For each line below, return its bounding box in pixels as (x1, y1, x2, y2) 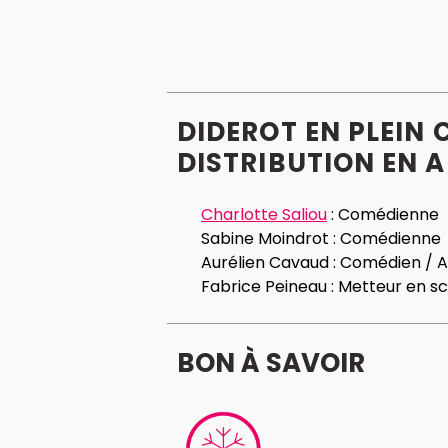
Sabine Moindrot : (201, 227, 340, 251)
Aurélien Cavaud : (201, 251, 340, 275)
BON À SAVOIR (177, 345, 365, 382)
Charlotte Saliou (201, 203, 327, 227)
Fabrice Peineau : (201, 275, 338, 299)
